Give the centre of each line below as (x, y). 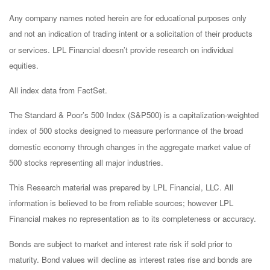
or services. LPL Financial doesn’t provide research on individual (121, 49)
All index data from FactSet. (58, 90)
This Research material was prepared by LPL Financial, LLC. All (121, 187)
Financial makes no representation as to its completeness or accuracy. (133, 219)
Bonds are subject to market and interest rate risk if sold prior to (121, 243)
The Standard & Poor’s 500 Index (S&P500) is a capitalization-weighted (134, 115)
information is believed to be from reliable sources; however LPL (121, 203)
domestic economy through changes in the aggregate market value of (130, 146)
